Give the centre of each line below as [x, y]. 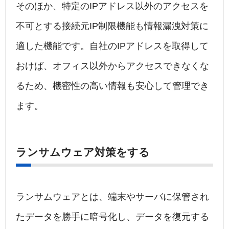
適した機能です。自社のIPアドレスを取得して [112, 46]
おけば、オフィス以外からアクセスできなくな [112, 66]
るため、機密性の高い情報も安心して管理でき [112, 86]
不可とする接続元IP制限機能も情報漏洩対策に [112, 26]
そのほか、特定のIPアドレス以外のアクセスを [112, 6]
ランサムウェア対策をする [83, 152]
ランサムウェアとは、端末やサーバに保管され [112, 197]
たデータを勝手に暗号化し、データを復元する [112, 217]
